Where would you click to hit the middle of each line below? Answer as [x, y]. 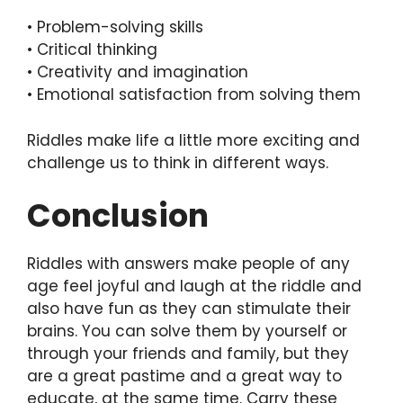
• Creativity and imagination [138, 72]
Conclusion [118, 216]
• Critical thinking [92, 50]
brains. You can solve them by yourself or [187, 331]
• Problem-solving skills [115, 27]
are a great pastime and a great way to [184, 376]
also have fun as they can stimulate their [189, 309]
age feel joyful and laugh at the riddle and [194, 287]
